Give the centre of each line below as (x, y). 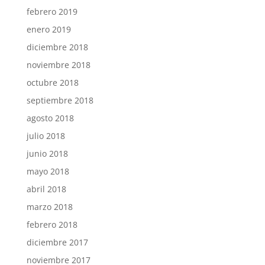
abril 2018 (46, 189)
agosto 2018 (50, 118)
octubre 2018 (52, 82)
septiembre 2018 (60, 100)
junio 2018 (47, 153)
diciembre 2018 (57, 47)
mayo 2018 (48, 171)
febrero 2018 (52, 224)
